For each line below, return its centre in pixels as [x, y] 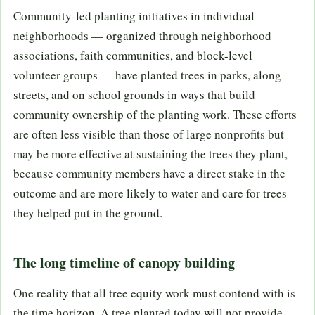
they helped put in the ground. [88, 212]
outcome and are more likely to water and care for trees [150, 193]
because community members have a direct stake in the [149, 173]
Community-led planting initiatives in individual [134, 15]
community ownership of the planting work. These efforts [155, 114]
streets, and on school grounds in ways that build [134, 94]
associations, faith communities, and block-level [133, 55]
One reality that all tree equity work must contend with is [154, 292]
